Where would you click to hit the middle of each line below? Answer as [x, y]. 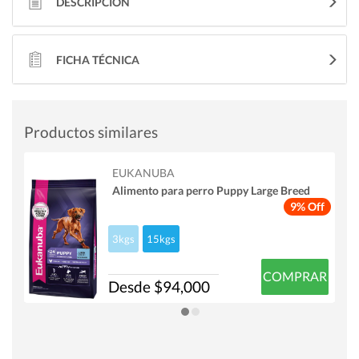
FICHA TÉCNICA [98, 59]
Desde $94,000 [159, 286]
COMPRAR [295, 276]
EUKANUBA [143, 172]
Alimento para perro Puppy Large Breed [211, 190]
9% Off [307, 206]
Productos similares [91, 131]
